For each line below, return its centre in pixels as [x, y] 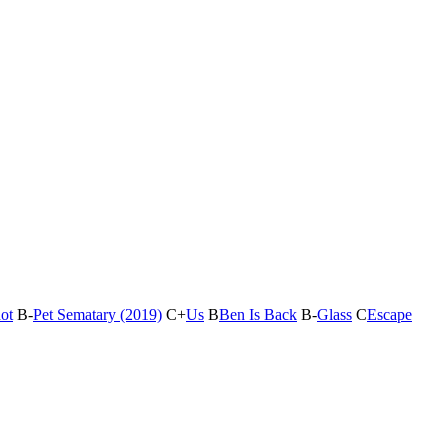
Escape [389, 314]
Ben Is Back [258, 314]
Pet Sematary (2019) [97, 314]
